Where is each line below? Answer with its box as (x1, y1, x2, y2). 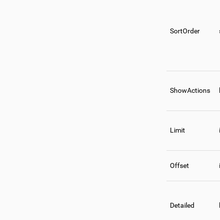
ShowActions (170, 86, 210, 95)
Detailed (170, 201, 194, 210)
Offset (170, 162, 189, 170)
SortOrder (170, 27, 200, 35)
